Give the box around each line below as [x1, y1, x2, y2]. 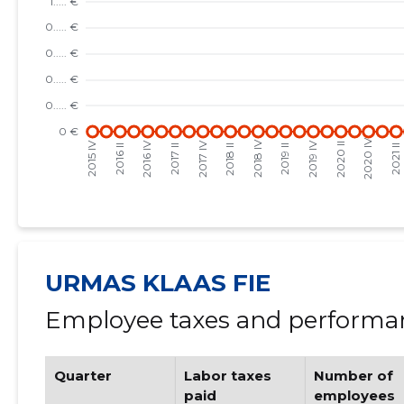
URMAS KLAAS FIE [44, 269, 271, 298]
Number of [313, 367, 393, 384]
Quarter [53, 367, 112, 384]
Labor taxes [184, 367, 272, 384]
